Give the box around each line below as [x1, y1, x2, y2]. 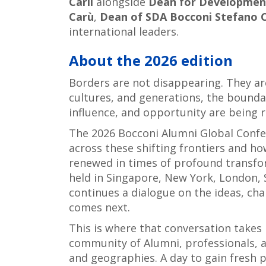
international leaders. [68, 24, 179, 39]
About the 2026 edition [68, 50, 233, 71]
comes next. [68, 200, 130, 215]
